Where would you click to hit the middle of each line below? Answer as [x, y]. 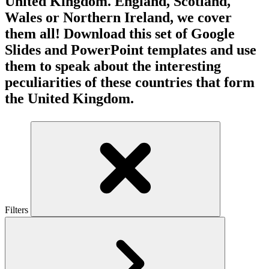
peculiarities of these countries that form [130, 83]
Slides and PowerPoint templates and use [131, 50]
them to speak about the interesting [113, 66]
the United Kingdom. [69, 99]
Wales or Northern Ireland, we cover [118, 18]
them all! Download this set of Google [120, 34]
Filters [17, 210]
